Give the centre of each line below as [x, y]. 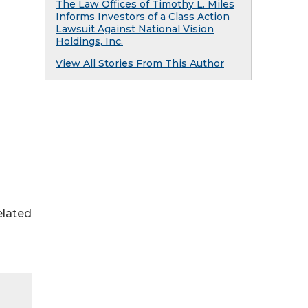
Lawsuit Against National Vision [135, 29]
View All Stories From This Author [140, 63]
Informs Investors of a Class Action [143, 16]
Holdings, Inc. [89, 41]
